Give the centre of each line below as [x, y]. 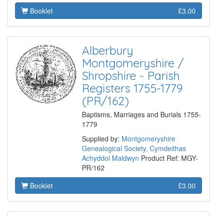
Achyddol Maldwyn [110, 158]
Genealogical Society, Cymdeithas [134, 148]
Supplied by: [102, 139]
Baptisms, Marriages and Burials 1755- [141, 115]
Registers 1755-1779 [132, 88]
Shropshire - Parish [131, 76]
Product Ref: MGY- [169, 158]
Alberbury [108, 51]
